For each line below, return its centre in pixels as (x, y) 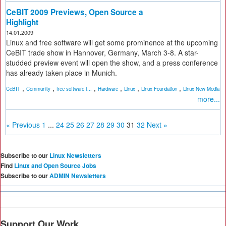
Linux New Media (201, 89)
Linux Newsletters (75, 155)
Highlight (22, 22)
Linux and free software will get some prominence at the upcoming (112, 42)
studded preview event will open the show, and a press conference (112, 63)
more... (209, 99)
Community (38, 89)
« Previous (23, 125)
